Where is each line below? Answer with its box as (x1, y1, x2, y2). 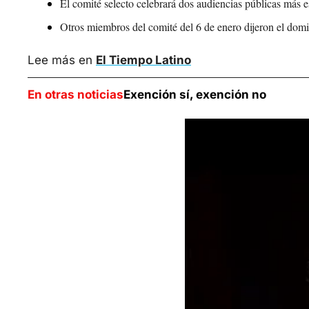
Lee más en (28, 53, 96, 68)
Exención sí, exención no (123, 88, 266, 102)
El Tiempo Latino (96, 53, 191, 68)
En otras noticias (28, 88, 123, 102)
